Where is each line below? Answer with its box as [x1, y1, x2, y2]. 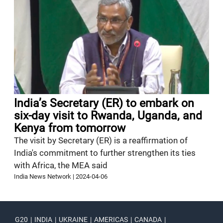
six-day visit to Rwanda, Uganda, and [14, 109, 203, 123]
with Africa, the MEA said [14, 160, 108, 171]
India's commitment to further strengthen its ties [14, 148, 196, 158]
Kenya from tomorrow [14, 121, 126, 135]
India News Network [14, 173, 72, 181]
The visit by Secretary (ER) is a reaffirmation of [14, 135, 188, 146]
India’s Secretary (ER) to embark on [14, 97, 195, 111]
